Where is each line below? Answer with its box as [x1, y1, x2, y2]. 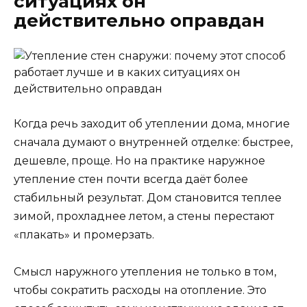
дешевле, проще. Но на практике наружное [14, 154, 265, 167]
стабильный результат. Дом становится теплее [14, 191, 282, 204]
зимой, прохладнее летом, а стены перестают [14, 210, 274, 223]
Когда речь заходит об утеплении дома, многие [14, 117, 290, 130]
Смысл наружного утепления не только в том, [14, 265, 276, 279]
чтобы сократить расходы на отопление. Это [14, 284, 267, 297]
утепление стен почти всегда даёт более [14, 173, 248, 186]
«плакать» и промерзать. [14, 228, 154, 241]
